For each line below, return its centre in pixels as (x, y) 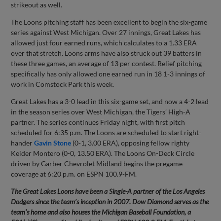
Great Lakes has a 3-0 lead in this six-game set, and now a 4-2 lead (110, 101)
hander (23, 143)
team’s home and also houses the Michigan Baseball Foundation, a (101, 212)
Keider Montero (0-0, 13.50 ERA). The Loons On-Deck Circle (103, 153)
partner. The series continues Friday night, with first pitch (98, 122)
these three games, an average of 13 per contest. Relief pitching (107, 63)
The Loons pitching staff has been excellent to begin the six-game (109, 22)
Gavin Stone (53, 143)
